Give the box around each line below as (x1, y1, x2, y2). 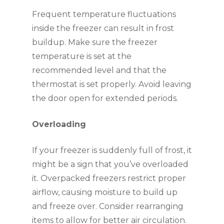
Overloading (32, 119, 86, 129)
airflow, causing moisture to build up (32, 187, 177, 197)
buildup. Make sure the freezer (32, 37, 157, 47)
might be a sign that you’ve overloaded (32, 159, 188, 169)
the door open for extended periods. (32, 93, 178, 103)
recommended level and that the (32, 65, 166, 75)
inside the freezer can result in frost (32, 23, 174, 33)
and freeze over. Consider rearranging (32, 201, 183, 211)
